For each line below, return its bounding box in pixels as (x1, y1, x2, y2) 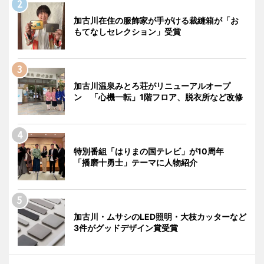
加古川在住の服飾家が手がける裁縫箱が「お (74, 15, 239, 26)
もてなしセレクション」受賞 (74, 27, 181, 37)
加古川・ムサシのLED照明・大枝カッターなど (74, 212, 246, 222)
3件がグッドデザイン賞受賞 (74, 223, 178, 233)
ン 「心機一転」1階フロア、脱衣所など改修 (74, 92, 243, 103)
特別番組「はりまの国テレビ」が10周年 (74, 146, 232, 157)
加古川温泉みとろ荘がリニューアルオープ (74, 81, 230, 91)
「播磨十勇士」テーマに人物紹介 (74, 157, 197, 168)
